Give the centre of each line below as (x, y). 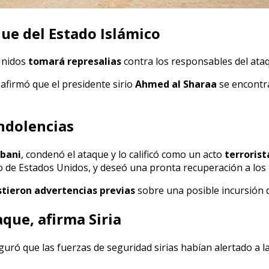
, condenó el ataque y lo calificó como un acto (123, 155)
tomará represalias (75, 62)
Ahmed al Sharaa (176, 84)
